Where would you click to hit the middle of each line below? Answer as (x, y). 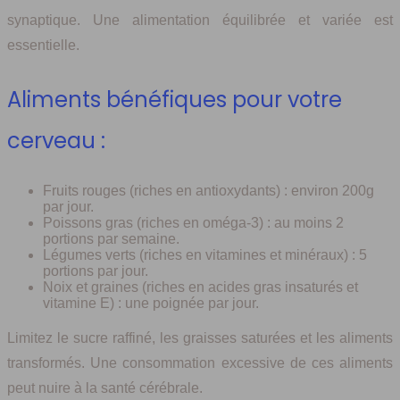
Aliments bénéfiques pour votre (175, 100)
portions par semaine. (111, 239)
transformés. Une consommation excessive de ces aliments (200, 363)
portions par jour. (96, 271)
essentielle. (43, 46)
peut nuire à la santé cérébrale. (105, 388)
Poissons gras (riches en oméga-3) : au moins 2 (193, 223)
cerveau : (56, 141)
